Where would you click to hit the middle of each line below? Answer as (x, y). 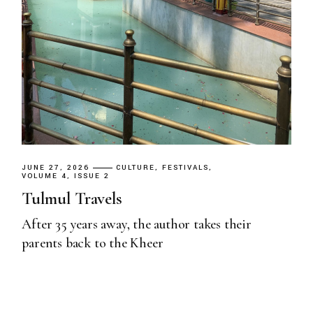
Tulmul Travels (72, 199)
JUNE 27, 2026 (56, 168)
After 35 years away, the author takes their (137, 225)
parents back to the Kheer (93, 243)
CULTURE (136, 168)
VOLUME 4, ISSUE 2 (66, 176)
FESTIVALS (185, 168)
